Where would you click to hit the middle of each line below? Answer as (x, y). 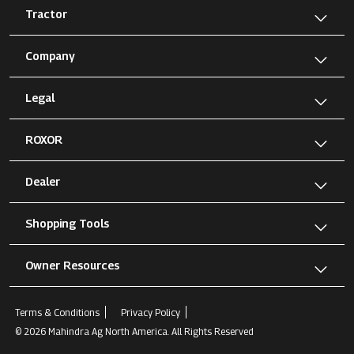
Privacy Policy (151, 313)
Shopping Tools (67, 224)
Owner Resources (72, 265)
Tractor (46, 14)
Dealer (43, 182)
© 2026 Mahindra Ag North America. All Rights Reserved (134, 332)
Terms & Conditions (57, 313)
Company (50, 56)
